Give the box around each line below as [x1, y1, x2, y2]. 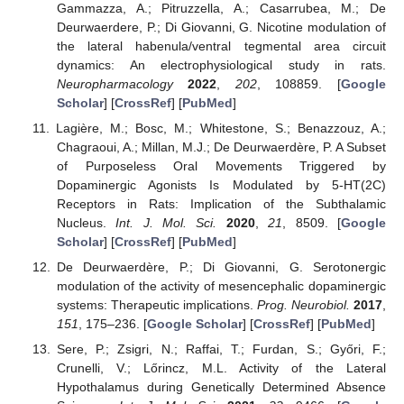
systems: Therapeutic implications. [56, 298, 257, 313]
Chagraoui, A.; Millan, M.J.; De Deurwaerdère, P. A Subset [56, 140, 386, 155]
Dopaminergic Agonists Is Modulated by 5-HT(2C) [56, 178, 386, 193]
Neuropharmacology [56, 76, 173, 91]
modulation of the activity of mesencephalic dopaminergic [56, 279, 386, 294]
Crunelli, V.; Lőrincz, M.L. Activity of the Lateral [56, 361, 386, 376]
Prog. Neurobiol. [256, 298, 350, 313]
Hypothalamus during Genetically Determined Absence [56, 380, 386, 395]
